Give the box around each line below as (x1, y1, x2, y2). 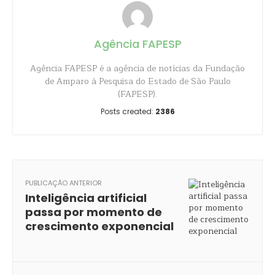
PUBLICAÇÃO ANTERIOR (25, 178, 102, 188)
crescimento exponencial (25, 219, 174, 234)
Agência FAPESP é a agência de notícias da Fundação (30, 61, 245, 76)
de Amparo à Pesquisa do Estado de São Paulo (44, 74, 231, 88)
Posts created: (100, 106, 155, 117)
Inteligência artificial (25, 190, 147, 206)
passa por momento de (25, 204, 162, 220)
